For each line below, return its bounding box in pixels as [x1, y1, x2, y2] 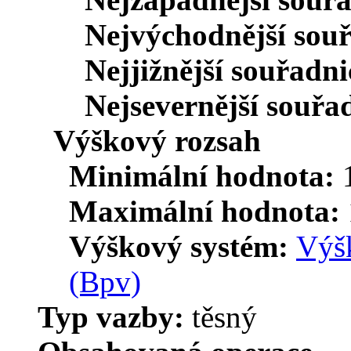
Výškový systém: [69, 229, 296, 263]
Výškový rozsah [53, 123, 261, 157]
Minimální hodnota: [69, 158, 342, 193]
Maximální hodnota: [69, 194, 348, 228]
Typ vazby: [38, 299, 192, 334]
